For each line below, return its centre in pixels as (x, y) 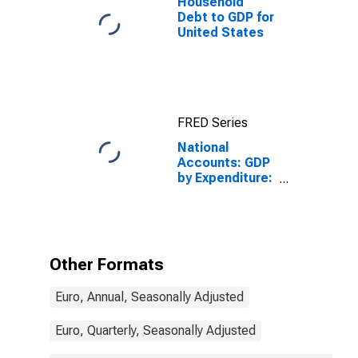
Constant (206, 193)
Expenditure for (225, 254)
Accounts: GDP (224, 163)
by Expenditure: (225, 178)
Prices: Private (222, 208)
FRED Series (213, 123)
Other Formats (107, 265)
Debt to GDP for (226, 17)
